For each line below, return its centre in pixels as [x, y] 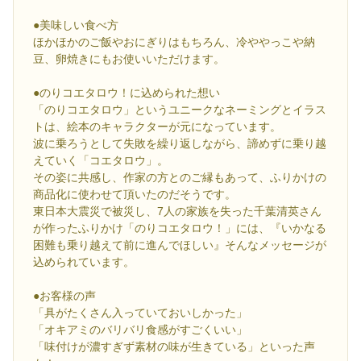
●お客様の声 [64, 295]
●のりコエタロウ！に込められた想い [127, 92]
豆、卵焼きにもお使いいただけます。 [129, 58]
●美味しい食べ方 [76, 25]
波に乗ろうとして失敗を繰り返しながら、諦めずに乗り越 [180, 143]
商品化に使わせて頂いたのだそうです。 [135, 194]
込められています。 [84, 261]
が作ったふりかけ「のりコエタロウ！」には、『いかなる [180, 228]
